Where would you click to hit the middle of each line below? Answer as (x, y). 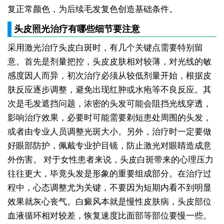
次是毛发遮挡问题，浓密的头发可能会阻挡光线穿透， (109, 104)
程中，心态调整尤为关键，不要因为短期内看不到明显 (109, 188)
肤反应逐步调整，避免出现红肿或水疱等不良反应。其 (109, 90)
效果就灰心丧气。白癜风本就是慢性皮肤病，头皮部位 (109, 202)
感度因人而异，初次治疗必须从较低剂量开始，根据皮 (109, 76)
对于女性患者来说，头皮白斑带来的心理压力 (128, 160)
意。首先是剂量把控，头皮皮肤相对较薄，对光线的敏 (109, 62)
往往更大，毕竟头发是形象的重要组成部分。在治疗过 (109, 174)
